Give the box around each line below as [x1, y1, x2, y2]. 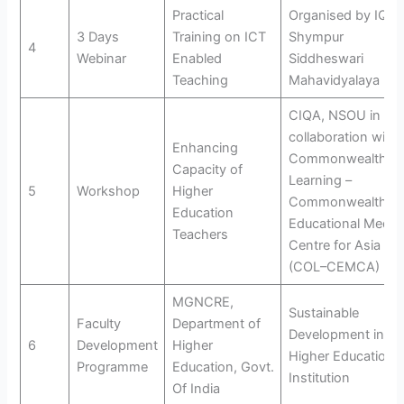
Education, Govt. [171, 358, 274, 375]
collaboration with [288, 128, 398, 145]
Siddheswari [288, 50, 363, 67]
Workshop [76, 182, 140, 199]
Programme [76, 358, 148, 375]
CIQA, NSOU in [288, 106, 381, 124]
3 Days [76, 28, 119, 45]
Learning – [288, 171, 352, 188]
